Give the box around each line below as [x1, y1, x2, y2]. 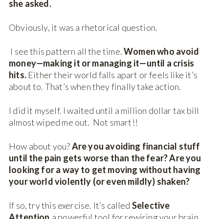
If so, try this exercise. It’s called [9, 200, 132, 211]
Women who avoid [124, 46, 199, 57]
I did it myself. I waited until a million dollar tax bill [9, 105, 199, 116]
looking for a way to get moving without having [9, 164, 201, 175]
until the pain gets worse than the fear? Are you [9, 153, 201, 164]
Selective [131, 200, 170, 211]
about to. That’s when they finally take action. [9, 81, 181, 92]
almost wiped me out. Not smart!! [9, 117, 138, 128]
